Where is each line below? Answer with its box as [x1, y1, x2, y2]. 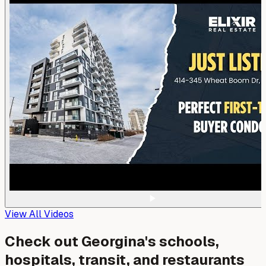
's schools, [145, 232, 219, 251]
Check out [5, 232, 81, 251]
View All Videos [5, 208, 74, 221]
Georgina [81, 232, 145, 251]
